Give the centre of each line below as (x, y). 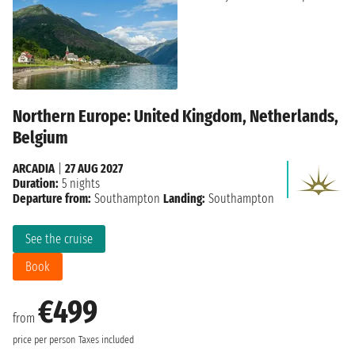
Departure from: (52, 199)
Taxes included (106, 340)
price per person (44, 340)
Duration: (36, 184)
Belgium (40, 138)
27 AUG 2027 (94, 169)
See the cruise (59, 239)
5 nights (79, 184)
